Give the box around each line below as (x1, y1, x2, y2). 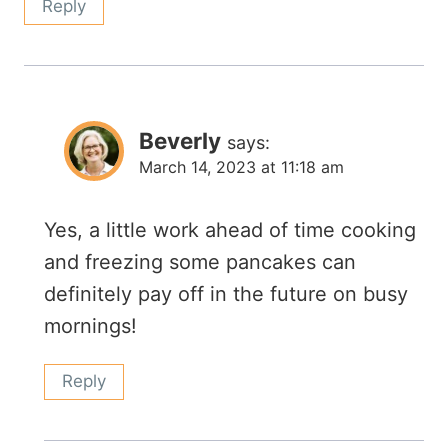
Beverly (139, 126, 221, 154)
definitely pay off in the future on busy (44, 281, 408, 306)
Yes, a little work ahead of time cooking (44, 217, 416, 242)
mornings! (44, 313, 137, 338)
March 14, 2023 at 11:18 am (139, 156, 344, 177)
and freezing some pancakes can (44, 249, 356, 274)
